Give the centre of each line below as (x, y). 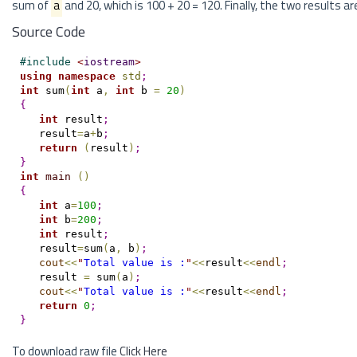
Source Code (49, 31)
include (51, 61)
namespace (86, 76)
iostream (109, 61)
